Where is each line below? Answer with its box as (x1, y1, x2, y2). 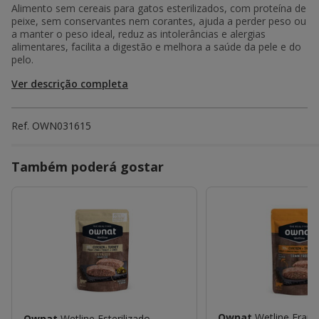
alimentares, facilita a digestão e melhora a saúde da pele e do (11, 39, 301, 53)
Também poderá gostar (11, 157, 164, 175)
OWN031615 (32, 118, 91, 132)
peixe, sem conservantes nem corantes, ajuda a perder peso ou (11, 14, 306, 28)
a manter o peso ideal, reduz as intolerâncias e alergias (11, 26, 266, 41)
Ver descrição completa (11, 76, 128, 90)
